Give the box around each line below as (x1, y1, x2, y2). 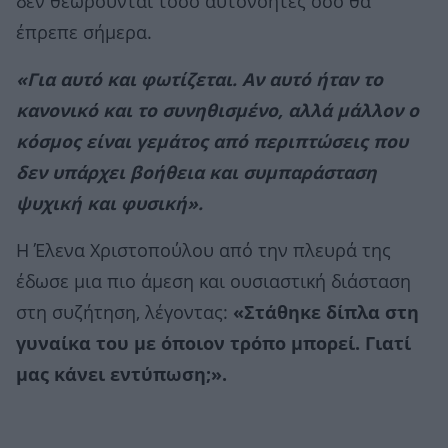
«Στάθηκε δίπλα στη (233, 303, 419, 324)
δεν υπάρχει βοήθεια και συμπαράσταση (16, 163, 377, 184)
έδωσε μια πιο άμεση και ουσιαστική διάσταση (16, 272, 411, 293)
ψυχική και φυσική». (16, 194, 203, 215)
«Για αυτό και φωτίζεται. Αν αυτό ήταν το (16, 70, 383, 91)
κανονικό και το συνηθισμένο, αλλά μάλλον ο (16, 101, 419, 122)
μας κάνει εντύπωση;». (16, 365, 227, 386)
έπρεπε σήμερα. (16, 23, 152, 44)
